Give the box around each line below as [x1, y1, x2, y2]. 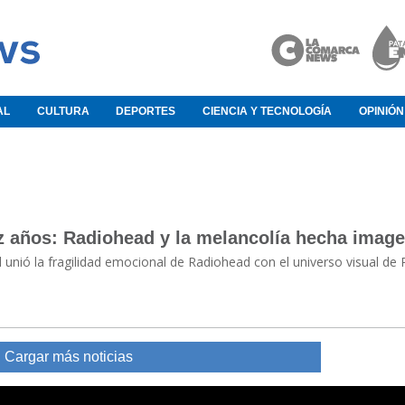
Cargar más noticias [5, 349, 134, 365]
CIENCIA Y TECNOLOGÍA [202, 105, 333, 118]
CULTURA [36, 105, 89, 118]
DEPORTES [116, 105, 176, 118]
